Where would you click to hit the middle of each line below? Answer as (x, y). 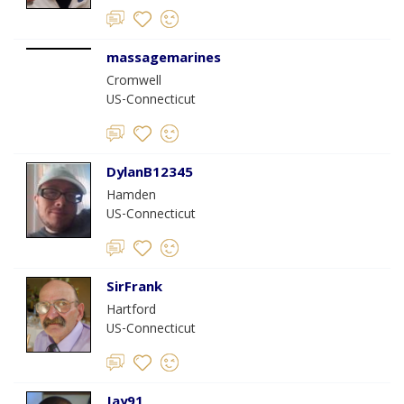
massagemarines (164, 60)
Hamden (131, 197)
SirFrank (134, 289)
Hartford (131, 311)
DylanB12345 (150, 174)
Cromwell (134, 82)
